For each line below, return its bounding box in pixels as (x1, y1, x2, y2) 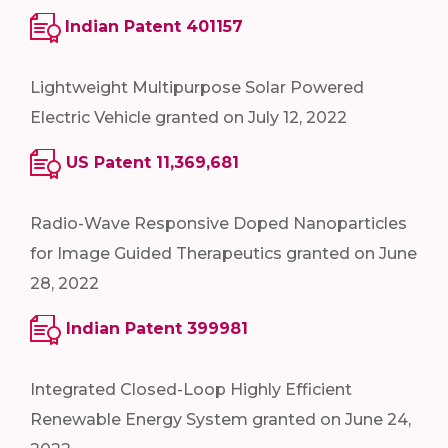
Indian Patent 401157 (65, 17, 243, 37)
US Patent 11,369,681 (66, 153, 239, 173)
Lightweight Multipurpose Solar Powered (30, 78, 364, 98)
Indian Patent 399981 (66, 318, 248, 338)
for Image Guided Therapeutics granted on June (30, 243, 417, 263)
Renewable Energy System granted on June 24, (30, 409, 411, 429)
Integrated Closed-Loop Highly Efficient (30, 379, 352, 399)
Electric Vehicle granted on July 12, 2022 (30, 108, 347, 128)
